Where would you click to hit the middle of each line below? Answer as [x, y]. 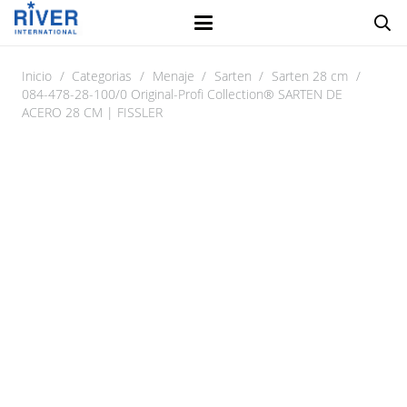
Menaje [173, 76]
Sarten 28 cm [310, 76]
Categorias [102, 76]
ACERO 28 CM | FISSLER [92, 112]
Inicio [37, 76]
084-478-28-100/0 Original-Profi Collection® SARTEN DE [182, 94]
